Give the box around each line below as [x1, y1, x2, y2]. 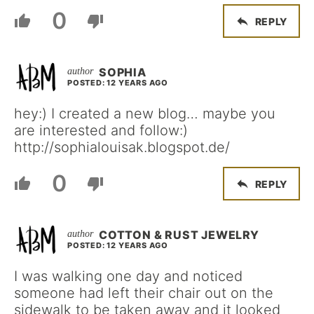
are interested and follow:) [14, 122, 188, 139]
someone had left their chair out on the [14, 285, 273, 301]
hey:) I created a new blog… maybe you [14, 105, 275, 122]
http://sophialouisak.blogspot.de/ [14, 139, 230, 156]
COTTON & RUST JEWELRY [99, 228, 259, 242]
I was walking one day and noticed [14, 268, 243, 285]
